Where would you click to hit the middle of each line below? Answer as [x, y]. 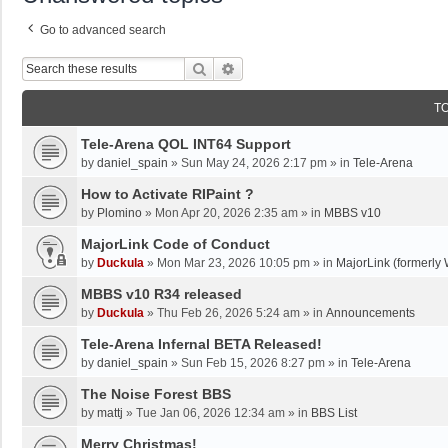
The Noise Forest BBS [156, 394]
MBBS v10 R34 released [161, 294]
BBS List [334, 413]
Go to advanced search [103, 30]
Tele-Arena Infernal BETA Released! [201, 344]
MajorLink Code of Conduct [175, 244]
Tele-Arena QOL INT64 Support [186, 144]
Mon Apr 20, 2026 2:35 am [226, 213]
